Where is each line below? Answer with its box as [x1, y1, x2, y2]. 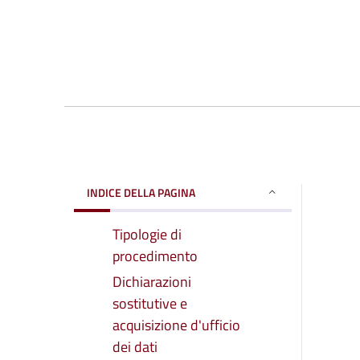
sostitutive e [112, 292, 187, 314]
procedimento [112, 244, 198, 267]
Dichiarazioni [112, 270, 191, 292]
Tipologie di [112, 223, 182, 245]
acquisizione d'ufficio [112, 313, 240, 336]
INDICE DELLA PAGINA [87, 183, 195, 201]
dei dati [112, 335, 157, 358]
